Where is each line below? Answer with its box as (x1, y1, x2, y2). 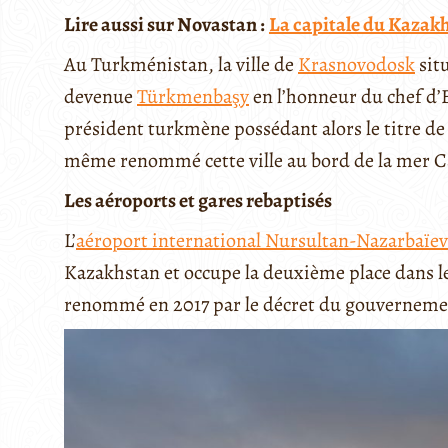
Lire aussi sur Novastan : (64, 11, 265, 39)
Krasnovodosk (298, 51, 415, 79)
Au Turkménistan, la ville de (64, 51, 298, 79)
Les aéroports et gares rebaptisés (64, 187, 332, 215)
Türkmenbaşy (137, 83, 249, 111)
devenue (64, 83, 137, 111)
